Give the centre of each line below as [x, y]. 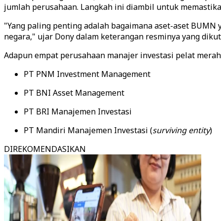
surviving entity [181, 130]
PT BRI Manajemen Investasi [78, 111]
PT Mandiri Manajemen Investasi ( [88, 130]
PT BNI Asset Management [74, 93]
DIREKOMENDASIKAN [45, 149]
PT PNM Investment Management [87, 74]
